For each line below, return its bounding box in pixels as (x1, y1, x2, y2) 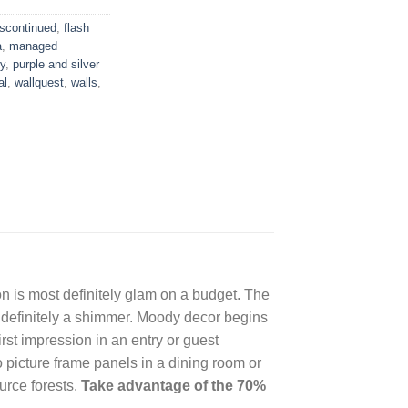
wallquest (15, 76, 64, 90)
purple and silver (13, 57, 99, 72)
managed (9, 39, 57, 54)
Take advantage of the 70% (81, 378, 266, 394)
